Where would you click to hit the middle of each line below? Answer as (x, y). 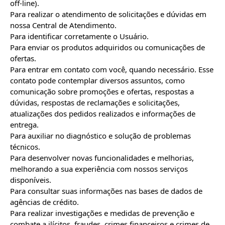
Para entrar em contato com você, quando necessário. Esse (112, 69)
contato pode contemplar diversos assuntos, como (97, 80)
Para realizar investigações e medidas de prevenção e (102, 213)
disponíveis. (31, 180)
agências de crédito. (44, 202)
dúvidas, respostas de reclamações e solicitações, (95, 102)
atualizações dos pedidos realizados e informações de (103, 114)
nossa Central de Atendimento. (63, 25)
